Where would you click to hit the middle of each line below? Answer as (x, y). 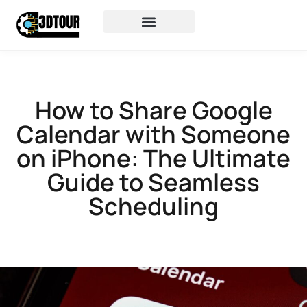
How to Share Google (153, 110)
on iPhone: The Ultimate (153, 158)
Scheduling (153, 206)
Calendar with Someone (153, 134)
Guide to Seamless (153, 182)
